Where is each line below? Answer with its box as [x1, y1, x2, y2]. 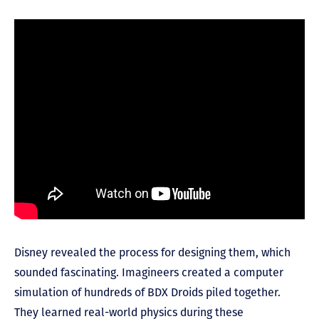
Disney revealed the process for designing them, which [14, 245, 291, 259]
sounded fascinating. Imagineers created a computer [14, 265, 283, 279]
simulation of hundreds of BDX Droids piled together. [14, 285, 281, 299]
